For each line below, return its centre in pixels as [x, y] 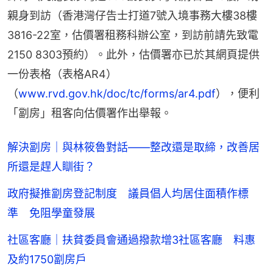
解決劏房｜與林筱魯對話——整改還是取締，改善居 [133, 147]
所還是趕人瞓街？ [51, 166]
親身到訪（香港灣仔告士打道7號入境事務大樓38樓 [132, 15]
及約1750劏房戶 [47, 259]
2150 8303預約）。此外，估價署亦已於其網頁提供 [133, 54]
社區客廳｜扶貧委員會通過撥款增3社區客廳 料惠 [131, 239]
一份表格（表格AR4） [62, 74]
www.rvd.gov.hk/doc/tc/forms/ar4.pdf [117, 93]
